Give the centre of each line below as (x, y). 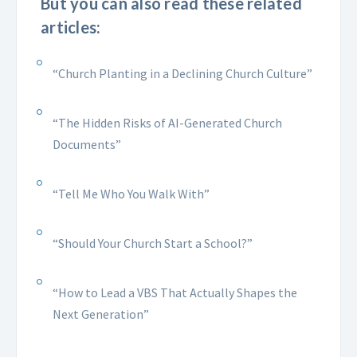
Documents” (87, 144)
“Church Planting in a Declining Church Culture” (182, 73)
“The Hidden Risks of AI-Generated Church (167, 123)
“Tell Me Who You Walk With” (131, 194)
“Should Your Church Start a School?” (153, 243)
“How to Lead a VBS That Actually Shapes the (175, 292)
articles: (71, 27)
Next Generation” (101, 314)
